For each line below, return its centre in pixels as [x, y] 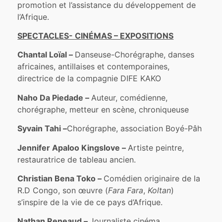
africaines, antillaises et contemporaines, [94, 67]
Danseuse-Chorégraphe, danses [135, 55]
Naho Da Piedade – [55, 97]
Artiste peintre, [156, 147]
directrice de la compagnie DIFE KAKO [89, 79]
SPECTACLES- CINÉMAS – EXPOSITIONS [96, 35]
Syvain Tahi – [42, 129]
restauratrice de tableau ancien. [77, 159]
